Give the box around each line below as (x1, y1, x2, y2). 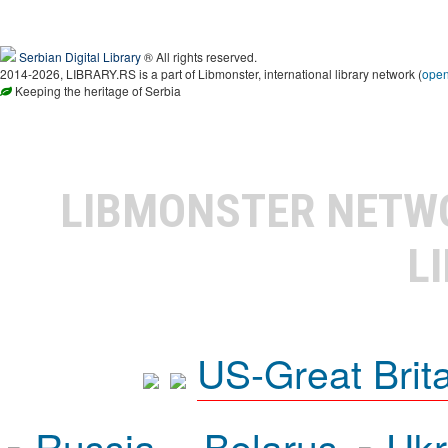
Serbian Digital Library (19, 48, 141, 65)
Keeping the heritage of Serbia (12, 82, 181, 99)
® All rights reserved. (141, 48, 257, 65)
